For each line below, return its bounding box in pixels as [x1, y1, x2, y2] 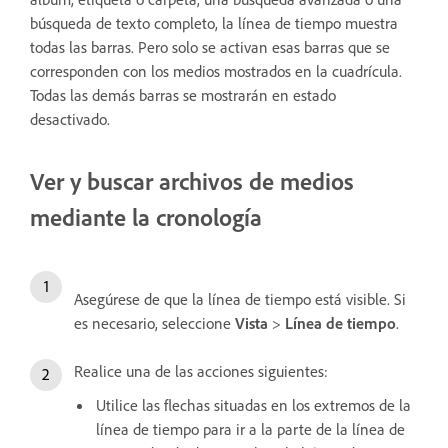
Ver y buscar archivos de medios [30, 166, 354, 197]
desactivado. [30, 109, 110, 130]
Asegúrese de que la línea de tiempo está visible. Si [74, 289, 406, 310]
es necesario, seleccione [74, 313, 235, 334]
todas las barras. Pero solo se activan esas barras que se [30, 37, 390, 58]
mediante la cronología [30, 202, 262, 233]
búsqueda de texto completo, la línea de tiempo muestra [30, 13, 398, 34]
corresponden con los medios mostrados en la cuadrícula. [30, 61, 402, 82]
